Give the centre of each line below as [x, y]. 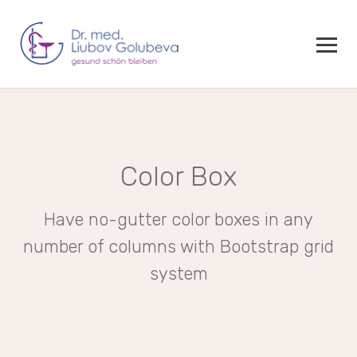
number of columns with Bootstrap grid [178, 247]
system [178, 274]
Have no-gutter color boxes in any [178, 220]
